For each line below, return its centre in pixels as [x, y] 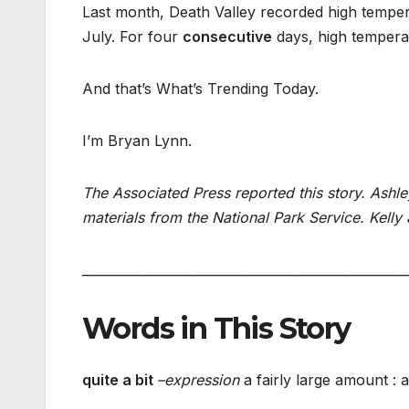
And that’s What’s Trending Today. [200, 89]
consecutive [227, 37]
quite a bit [120, 379]
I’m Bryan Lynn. [137, 141]
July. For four [132, 37]
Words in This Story [216, 329]
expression [204, 379]
